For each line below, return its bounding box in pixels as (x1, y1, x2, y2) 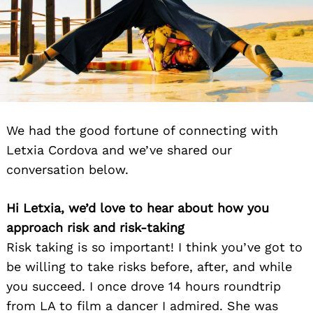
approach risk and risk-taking (6, 219, 184, 235)
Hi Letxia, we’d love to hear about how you (6, 200, 269, 215)
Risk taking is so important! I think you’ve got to (6, 239, 303, 254)
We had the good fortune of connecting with (6, 122, 278, 138)
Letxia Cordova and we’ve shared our (6, 142, 232, 157)
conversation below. (6, 161, 129, 177)
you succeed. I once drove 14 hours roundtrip (6, 278, 281, 293)
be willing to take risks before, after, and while (6, 259, 292, 274)
